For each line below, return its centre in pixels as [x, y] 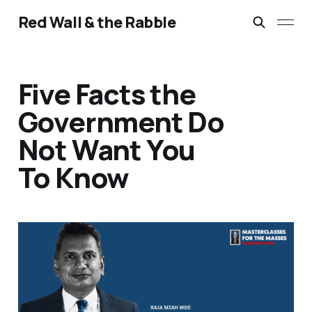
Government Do [121, 122]
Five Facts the [107, 94]
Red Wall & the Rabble [97, 22]
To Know [73, 178]
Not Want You [107, 150]
